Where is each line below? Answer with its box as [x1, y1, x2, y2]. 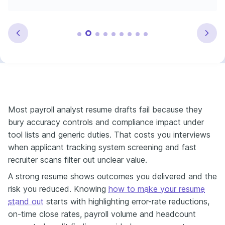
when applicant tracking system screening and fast [8, 142, 196, 152]
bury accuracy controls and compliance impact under [8, 117, 204, 127]
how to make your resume [108, 183, 205, 194]
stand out [8, 196, 44, 206]
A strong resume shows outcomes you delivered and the [8, 171, 217, 181]
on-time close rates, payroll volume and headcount [8, 208, 196, 219]
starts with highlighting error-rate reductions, [44, 196, 209, 206]
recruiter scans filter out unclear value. [8, 154, 147, 165]
